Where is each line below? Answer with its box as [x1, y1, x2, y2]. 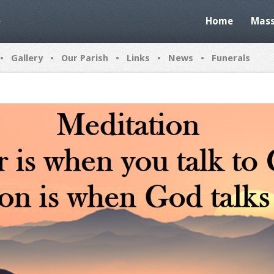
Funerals [212, 53, 250, 64]
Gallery [11, 53, 43, 64]
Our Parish [61, 53, 108, 64]
